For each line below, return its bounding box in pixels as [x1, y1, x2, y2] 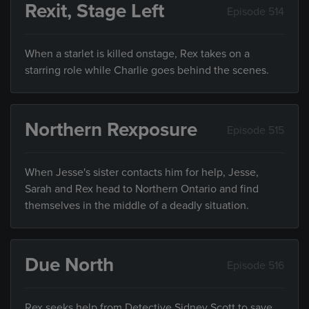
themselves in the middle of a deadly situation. [25, 199, 249, 213]
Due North [25, 253, 114, 277]
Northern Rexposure [25, 118, 197, 142]
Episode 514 [227, 4, 284, 19]
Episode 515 [227, 123, 284, 137]
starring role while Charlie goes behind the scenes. [25, 63, 269, 78]
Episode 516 [227, 258, 284, 272]
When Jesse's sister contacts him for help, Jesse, [25, 166, 259, 180]
